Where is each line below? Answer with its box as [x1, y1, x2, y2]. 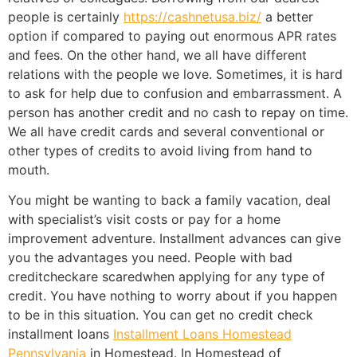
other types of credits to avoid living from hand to [8, 143, 312, 159]
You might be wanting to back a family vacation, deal [8, 192, 331, 209]
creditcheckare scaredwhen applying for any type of [8, 269, 325, 285]
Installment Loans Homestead [113, 326, 292, 343]
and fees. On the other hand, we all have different [8, 47, 307, 64]
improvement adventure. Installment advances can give [8, 230, 341, 247]
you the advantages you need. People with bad [8, 249, 292, 266]
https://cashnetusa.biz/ [124, 9, 261, 25]
